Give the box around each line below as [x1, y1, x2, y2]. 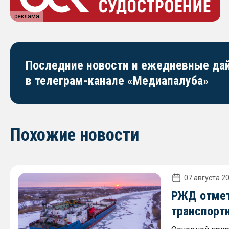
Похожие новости [10, 124, 139, 145]
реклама [14, 12, 39, 20]
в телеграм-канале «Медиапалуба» [26, 73, 209, 88]
